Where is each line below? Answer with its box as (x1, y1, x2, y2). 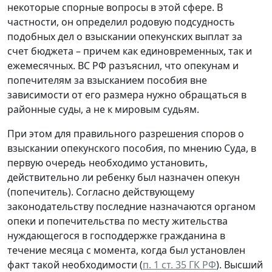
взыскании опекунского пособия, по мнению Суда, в (7, 141, 256, 155)
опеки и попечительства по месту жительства (7, 214, 228, 228)
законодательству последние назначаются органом (7, 199, 256, 213)
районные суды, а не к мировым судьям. (7, 102, 199, 116)
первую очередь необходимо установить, (7, 155, 208, 169)
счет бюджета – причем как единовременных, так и (7, 44, 252, 58)
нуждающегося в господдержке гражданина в (7, 228, 225, 242)
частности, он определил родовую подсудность (7, 15, 235, 29)
